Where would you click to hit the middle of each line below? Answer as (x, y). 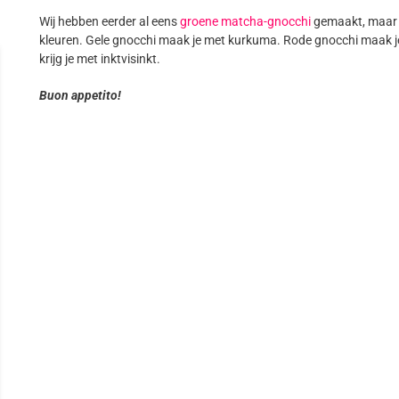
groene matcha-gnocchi (246, 22)
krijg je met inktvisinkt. (100, 59)
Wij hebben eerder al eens (110, 22)
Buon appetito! (81, 96)
